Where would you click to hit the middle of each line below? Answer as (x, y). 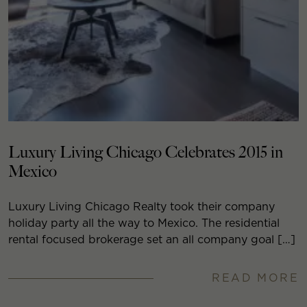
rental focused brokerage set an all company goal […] (152, 240)
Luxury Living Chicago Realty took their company (142, 207)
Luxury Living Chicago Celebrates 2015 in (146, 153)
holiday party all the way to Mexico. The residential (144, 223)
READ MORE (255, 278)
